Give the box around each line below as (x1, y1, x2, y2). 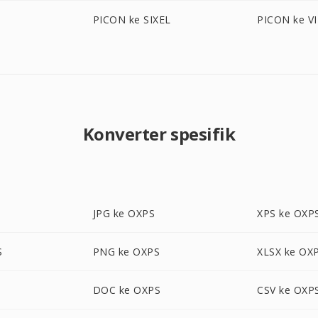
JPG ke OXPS (92, 207, 155, 220)
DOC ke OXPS (92, 283, 161, 297)
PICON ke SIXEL (92, 13, 171, 26)
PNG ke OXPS (92, 245, 160, 258)
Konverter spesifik (82, 122, 236, 146)
